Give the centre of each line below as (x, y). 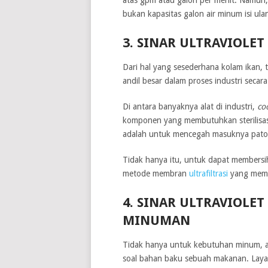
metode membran (156, 173)
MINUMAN (156, 220)
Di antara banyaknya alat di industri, (190, 106)
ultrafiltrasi (208, 173)
